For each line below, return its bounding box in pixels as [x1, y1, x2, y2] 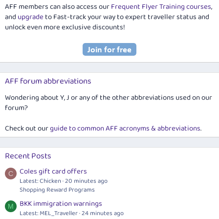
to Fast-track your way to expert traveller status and [44, 11, 209, 23]
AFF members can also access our [5, 1, 111, 13]
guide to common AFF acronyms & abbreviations [50, 123, 200, 135]
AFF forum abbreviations [5, 75, 91, 88]
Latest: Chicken [20, 175, 61, 186]
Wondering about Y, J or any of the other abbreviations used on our [5, 92, 212, 104]
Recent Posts [5, 150, 51, 163]
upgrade [18, 11, 44, 23]
